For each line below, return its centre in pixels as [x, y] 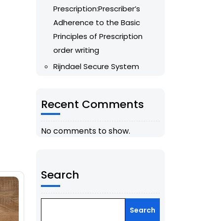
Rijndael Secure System [96, 67]
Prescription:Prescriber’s [97, 9]
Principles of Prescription [98, 37]
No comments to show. [86, 131]
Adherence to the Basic [97, 23]
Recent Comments [92, 105]
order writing [76, 50]
